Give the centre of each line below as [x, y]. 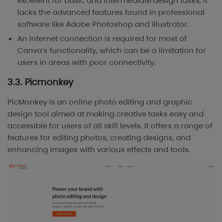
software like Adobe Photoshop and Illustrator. [103, 24]
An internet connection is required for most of [102, 39]
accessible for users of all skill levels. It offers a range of [110, 126]
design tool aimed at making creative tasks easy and [106, 114]
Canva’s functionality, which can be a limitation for [112, 51]
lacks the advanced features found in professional [111, 12]
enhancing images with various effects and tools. [99, 150]
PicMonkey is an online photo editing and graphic [100, 102]
